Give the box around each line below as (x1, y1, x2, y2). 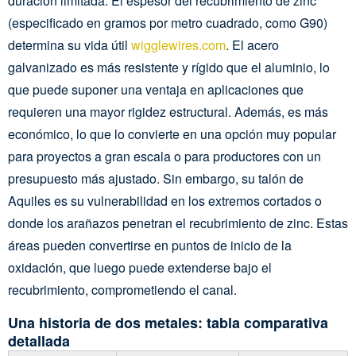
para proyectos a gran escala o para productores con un (8, 147, 321, 165)
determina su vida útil (8, 36, 131, 54)
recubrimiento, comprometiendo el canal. (8, 281, 237, 299)
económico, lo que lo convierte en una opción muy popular (8, 125, 336, 143)
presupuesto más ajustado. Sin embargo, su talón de (8, 169, 304, 188)
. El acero (226, 36, 279, 54)
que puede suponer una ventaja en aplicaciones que (8, 80, 304, 99)
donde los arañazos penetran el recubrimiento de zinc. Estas (8, 214, 348, 232)
